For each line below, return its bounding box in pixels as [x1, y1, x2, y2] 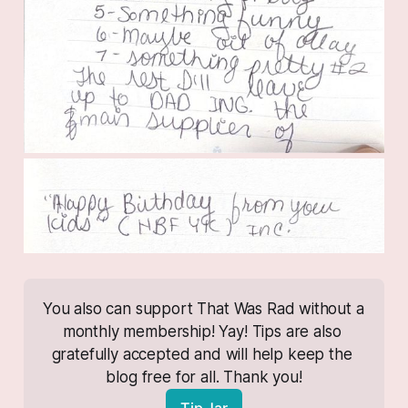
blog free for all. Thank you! [106, 368, 302, 387]
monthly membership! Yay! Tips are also [62, 322, 342, 342]
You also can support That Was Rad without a [42, 300, 364, 319]
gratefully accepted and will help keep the [51, 345, 352, 364]
